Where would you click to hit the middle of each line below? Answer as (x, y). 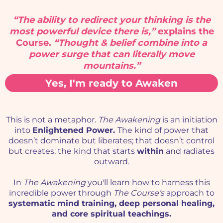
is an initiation (189, 119)
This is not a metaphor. (52, 119)
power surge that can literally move (111, 54)
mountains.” (111, 65)
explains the (184, 31)
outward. (111, 161)
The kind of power (153, 130)
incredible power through (61, 193)
